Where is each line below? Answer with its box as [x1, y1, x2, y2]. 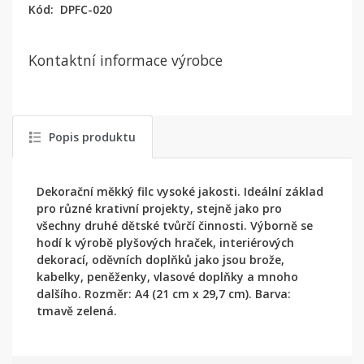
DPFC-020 [60, 2, 112, 17]
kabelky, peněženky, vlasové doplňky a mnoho [37, 269, 298, 284]
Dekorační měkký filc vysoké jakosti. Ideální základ [37, 184, 323, 199]
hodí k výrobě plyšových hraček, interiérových [37, 235, 294, 250]
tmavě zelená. [37, 303, 117, 318]
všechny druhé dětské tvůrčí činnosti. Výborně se [37, 218, 313, 233]
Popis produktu [49, 129, 136, 145]
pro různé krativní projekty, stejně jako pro [37, 201, 282, 216]
